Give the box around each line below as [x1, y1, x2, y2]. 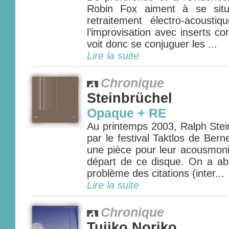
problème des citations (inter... [87, 168, 224, 179]
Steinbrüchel [87, 90, 172, 106]
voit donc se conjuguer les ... [87, 38, 217, 50]
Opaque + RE [87, 106, 167, 120]
